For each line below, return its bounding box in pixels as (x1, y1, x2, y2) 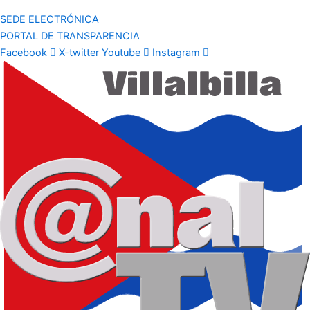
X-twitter (59, 46, 99, 59)
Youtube (102, 46, 140, 59)
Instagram (152, 46, 200, 59)
